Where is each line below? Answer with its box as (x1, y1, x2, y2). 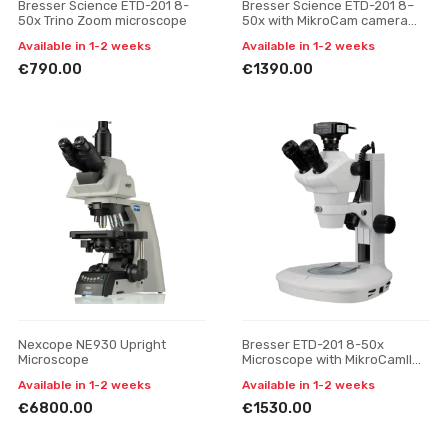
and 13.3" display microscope (242, 27, 420, 43)
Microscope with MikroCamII (242, 351, 412, 367)
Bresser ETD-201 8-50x (242, 336, 385, 352)
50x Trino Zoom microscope (18, 12, 187, 28)
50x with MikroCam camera (242, 12, 408, 28)
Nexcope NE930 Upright (18, 336, 166, 352)
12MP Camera (242, 366, 326, 382)
